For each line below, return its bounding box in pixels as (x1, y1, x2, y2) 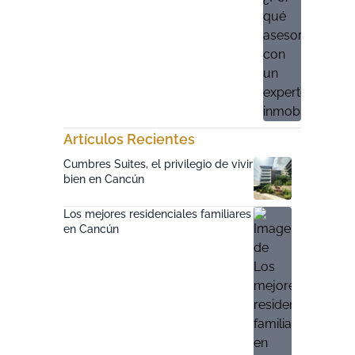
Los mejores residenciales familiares (63, 208, 251, 220)
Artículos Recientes (63, 131, 195, 147)
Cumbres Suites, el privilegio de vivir (63, 158, 253, 170)
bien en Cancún (63, 173, 144, 185)
